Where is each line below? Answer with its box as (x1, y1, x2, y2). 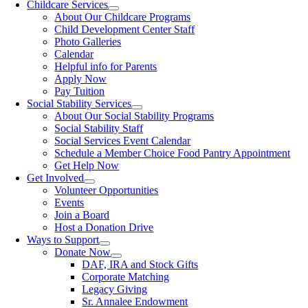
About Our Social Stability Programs (54, 110, 214, 122)
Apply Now (54, 73, 107, 85)
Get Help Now (54, 159, 120, 172)
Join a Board (54, 209, 110, 221)
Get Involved (27, 172, 85, 184)
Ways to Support (27, 234, 100, 246)
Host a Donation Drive (54, 221, 154, 234)
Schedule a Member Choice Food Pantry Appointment (54, 147, 291, 159)
